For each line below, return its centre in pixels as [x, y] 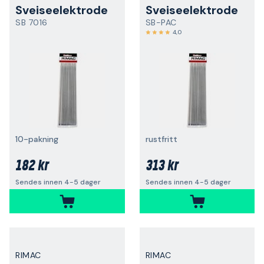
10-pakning [37, 139]
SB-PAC [161, 22]
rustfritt [161, 139]
